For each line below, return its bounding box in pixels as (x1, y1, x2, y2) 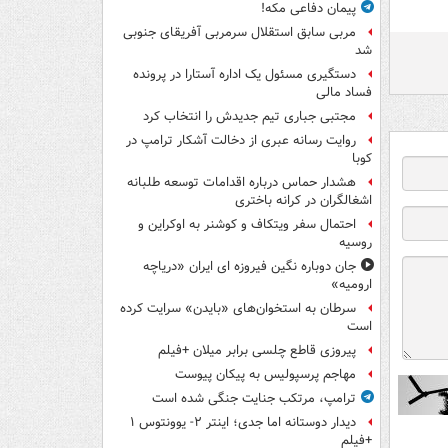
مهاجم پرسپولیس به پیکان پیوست (175, 365, 356, 385)
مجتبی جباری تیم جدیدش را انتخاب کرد (143, 107, 356, 127)
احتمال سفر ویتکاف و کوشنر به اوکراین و (138, 215, 356, 235)
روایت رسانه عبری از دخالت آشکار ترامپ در (126, 131, 356, 151)
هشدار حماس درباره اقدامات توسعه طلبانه (127, 173, 356, 193)
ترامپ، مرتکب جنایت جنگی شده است (152, 389, 356, 409)
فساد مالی (316, 83, 372, 103)
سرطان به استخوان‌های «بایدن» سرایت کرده (120, 299, 356, 319)
